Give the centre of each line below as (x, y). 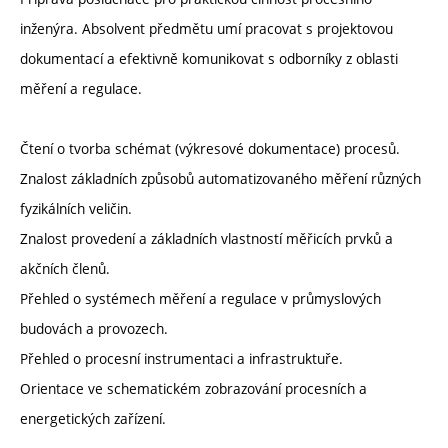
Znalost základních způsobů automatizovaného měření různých (220, 179)
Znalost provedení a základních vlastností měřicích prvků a (206, 239)
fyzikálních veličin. (76, 209)
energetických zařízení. (93, 419)
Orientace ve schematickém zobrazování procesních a (193, 389)
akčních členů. (65, 269)
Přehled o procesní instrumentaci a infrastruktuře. (181, 359)
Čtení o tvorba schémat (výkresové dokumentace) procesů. (210, 149)
